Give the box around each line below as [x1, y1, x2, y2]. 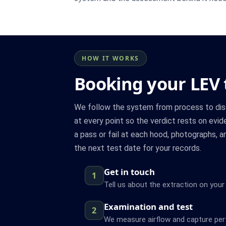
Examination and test [103, 200, 193, 212]
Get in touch [103, 165, 155, 178]
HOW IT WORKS [82, 53, 140, 63]
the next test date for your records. [74, 143, 201, 153]
